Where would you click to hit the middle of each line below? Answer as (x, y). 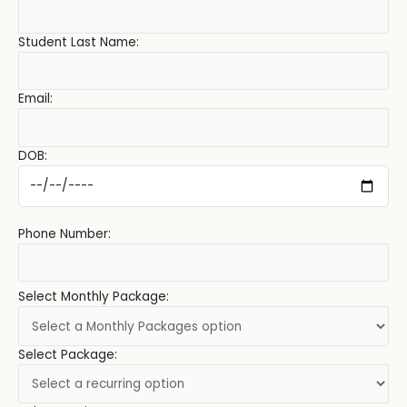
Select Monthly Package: (94, 297)
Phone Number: (65, 233)
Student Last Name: (79, 42)
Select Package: (68, 354)
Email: (35, 99)
